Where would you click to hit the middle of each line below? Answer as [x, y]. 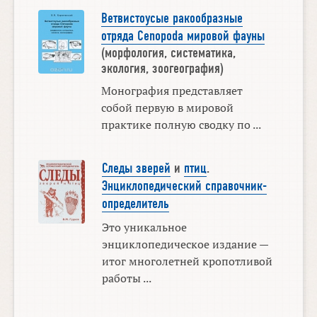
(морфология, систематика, [168, 53]
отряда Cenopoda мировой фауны [183, 36]
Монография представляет [172, 90]
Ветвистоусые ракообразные [172, 18]
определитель [135, 204]
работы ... [126, 278]
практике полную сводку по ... [181, 124]
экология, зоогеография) [162, 68]
